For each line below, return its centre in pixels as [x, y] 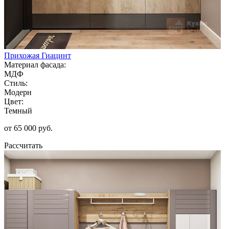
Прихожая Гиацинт [38, 55]
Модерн [18, 92]
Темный [18, 110]
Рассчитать [23, 145]
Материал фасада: [35, 64]
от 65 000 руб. [28, 128]
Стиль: [16, 83]
